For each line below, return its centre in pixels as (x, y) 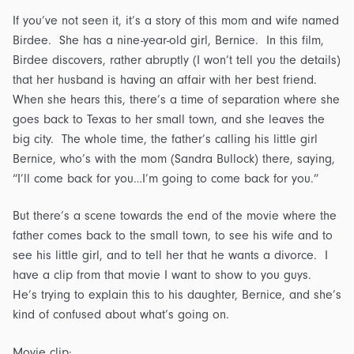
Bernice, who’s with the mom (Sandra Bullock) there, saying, (174, 158)
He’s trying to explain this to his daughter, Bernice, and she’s (177, 295)
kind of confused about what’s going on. (121, 315)
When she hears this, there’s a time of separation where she (176, 99)
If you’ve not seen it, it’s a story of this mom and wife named (176, 20)
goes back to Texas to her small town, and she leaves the (169, 119)
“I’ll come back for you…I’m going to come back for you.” (166, 178)
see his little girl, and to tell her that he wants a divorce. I (170, 256)
